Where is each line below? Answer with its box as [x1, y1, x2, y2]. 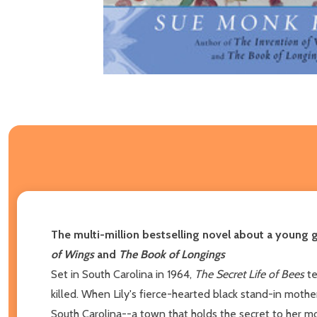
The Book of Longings [119, 247, 225, 261]
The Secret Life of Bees [195, 267, 304, 281]
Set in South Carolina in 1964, [51, 267, 195, 281]
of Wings [51, 247, 97, 261]
